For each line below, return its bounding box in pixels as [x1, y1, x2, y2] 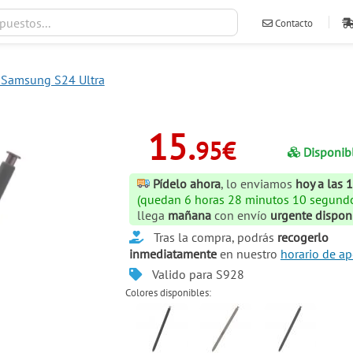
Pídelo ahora [153, 176, 221, 192]
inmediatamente [128, 245, 217, 263]
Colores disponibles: [125, 285, 212, 299]
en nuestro [216, 245, 281, 263]
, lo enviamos [221, 176, 296, 192]
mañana [168, 207, 212, 224]
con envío [211, 207, 271, 224]
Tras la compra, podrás [153, 229, 277, 247]
